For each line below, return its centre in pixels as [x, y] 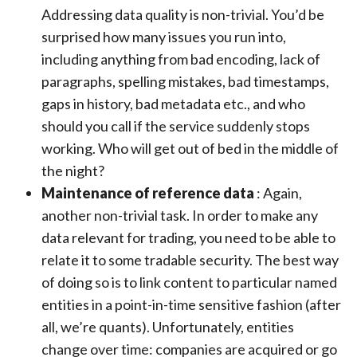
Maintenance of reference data [149, 193]
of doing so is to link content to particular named [189, 282]
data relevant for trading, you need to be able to [188, 238]
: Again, [279, 193]
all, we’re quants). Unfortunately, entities [168, 327]
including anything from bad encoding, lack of [181, 59]
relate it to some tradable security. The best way [190, 260]
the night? [73, 171]
